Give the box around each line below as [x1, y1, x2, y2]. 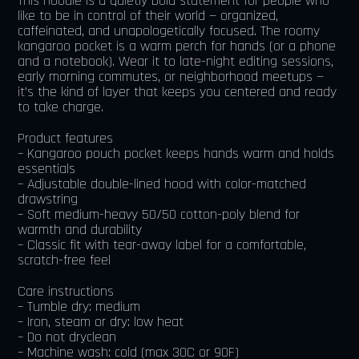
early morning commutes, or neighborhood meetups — [18, 67, 325, 86]
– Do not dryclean [18, 327, 117, 346]
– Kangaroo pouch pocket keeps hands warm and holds [18, 143, 335, 163]
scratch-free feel [18, 250, 111, 269]
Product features [18, 128, 114, 147]
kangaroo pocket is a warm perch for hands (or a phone [18, 36, 337, 55]
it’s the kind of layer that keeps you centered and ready [18, 82, 337, 101]
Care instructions [18, 281, 115, 301]
